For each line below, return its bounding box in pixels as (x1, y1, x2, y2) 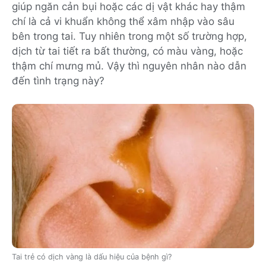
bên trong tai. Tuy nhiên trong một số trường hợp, (12, 30, 247, 43)
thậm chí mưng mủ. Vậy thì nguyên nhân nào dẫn (12, 60, 246, 72)
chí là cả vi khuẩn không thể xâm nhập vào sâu (12, 15, 235, 28)
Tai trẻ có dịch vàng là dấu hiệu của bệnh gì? (12, 252, 172, 261)
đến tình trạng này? (12, 75, 104, 87)
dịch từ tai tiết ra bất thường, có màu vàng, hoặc (12, 45, 243, 58)
